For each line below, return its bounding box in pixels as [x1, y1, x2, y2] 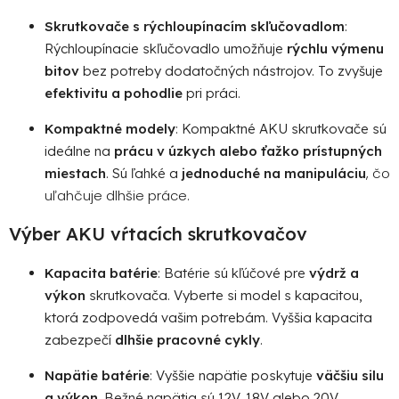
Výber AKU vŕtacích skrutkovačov [9, 222, 307, 245]
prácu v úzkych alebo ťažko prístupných [114, 142, 382, 159]
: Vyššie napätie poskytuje [150, 366, 316, 384]
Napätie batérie [45, 366, 150, 384]
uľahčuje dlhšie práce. [45, 185, 190, 205]
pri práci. [183, 84, 240, 102]
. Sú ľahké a [106, 164, 182, 182]
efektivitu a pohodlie [45, 84, 183, 102]
